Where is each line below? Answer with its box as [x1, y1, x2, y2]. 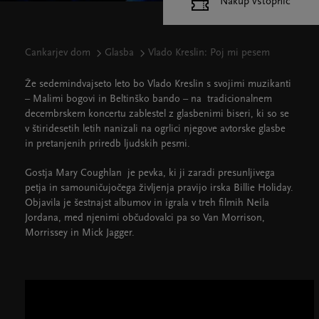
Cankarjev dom [25, 48, 90, 58]
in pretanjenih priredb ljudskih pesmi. [25, 139, 190, 150]
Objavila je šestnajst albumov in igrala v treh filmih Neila [25, 198, 269, 209]
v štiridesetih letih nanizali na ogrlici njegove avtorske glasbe [25, 124, 286, 135]
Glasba [105, 48, 134, 58]
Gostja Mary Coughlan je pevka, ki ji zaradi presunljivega [25, 168, 275, 179]
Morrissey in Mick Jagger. [25, 228, 135, 239]
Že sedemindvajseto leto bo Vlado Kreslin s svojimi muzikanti [25, 79, 291, 90]
